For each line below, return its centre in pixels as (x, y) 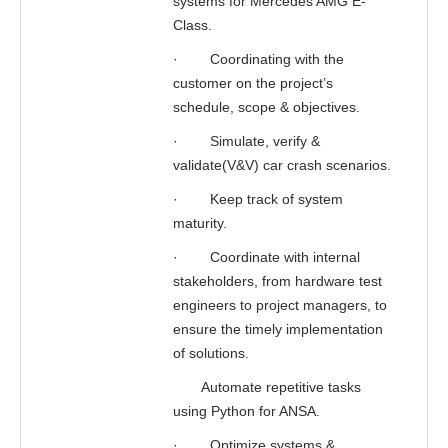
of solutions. (211, 353)
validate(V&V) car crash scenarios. (282, 165)
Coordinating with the (277, 59)
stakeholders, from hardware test (277, 281)
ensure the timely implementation (278, 329)
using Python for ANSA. (246, 411)
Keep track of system (276, 199)
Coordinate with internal (285, 257)
